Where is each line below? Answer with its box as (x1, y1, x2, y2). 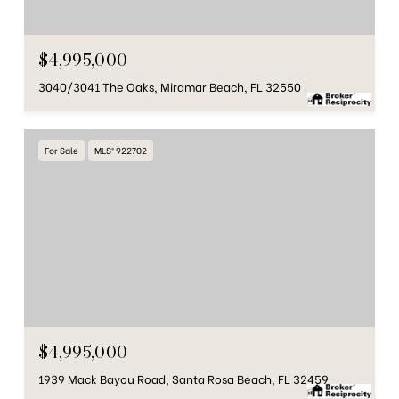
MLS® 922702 (94, 143, 147, 158)
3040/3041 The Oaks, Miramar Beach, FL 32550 (38, 77, 301, 95)
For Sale (45, 143, 78, 158)
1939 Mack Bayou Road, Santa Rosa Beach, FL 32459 (38, 370, 329, 387)
